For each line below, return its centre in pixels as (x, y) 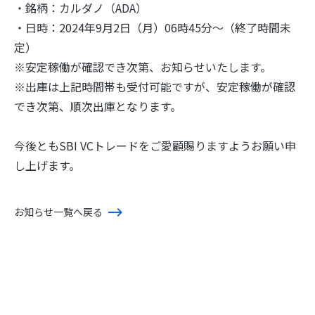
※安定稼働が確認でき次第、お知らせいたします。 (143, 67)
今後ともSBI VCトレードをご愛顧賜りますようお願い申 (155, 146)
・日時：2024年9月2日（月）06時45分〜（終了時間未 (153, 27)
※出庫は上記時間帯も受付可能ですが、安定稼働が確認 (155, 86)
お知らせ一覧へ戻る (58, 212)
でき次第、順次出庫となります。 (98, 106)
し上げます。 (47, 165)
